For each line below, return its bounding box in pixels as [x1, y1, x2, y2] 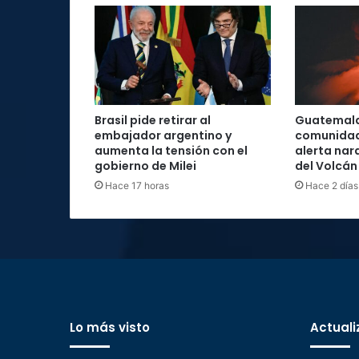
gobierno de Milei [95, 157, 196, 174]
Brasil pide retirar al [95, 111, 211, 128]
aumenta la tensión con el [95, 142, 248, 159]
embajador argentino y [95, 127, 232, 143]
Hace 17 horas [105, 179, 169, 192]
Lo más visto [70, 318, 150, 336]
